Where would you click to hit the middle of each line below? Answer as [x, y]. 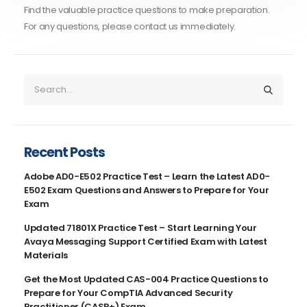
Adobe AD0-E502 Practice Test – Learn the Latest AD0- [147, 177]
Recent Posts [64, 152]
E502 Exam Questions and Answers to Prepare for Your [146, 191]
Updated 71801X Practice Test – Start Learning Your [140, 228]
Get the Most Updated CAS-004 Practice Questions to [146, 279]
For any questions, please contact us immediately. [130, 27]
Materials [46, 256]
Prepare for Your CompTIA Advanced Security [128, 293]
